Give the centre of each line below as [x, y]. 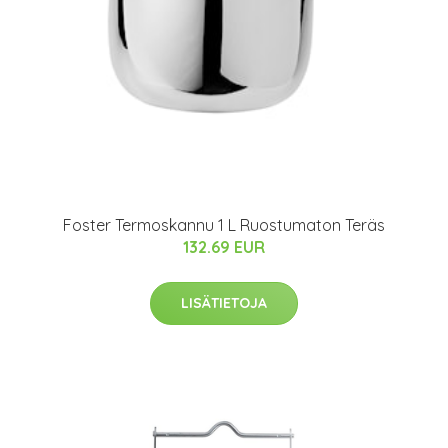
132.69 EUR [224, 246]
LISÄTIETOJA [224, 302]
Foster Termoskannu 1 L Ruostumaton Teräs [224, 224]
